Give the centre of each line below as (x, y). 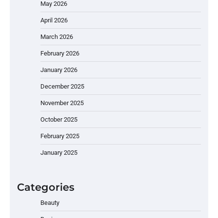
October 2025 (59, 119)
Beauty (50, 202)
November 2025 (62, 103)
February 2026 (60, 53)
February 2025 (60, 136)
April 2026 (54, 20)
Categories (46, 187)
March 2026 (57, 36)
